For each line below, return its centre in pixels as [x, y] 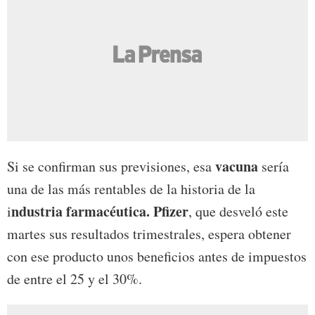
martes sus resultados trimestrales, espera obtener [149, 233]
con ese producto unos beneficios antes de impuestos [157, 256]
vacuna [237, 166]
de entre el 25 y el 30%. [75, 278]
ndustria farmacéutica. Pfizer [100, 211]
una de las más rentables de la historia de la [131, 188]
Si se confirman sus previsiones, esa [111, 166]
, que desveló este [238, 211]
